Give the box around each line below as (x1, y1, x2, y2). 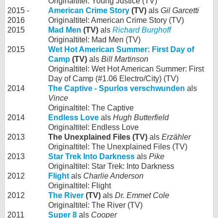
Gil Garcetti (161, 6, 199, 15)
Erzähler (162, 133, 191, 142)
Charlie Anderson (83, 172, 144, 181)
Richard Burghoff (112, 26, 171, 35)
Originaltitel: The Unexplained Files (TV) (48, 143, 187, 151)
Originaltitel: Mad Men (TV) (48, 36, 141, 44)
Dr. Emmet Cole (115, 191, 169, 200)
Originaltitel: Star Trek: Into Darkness (48, 162, 174, 171)
